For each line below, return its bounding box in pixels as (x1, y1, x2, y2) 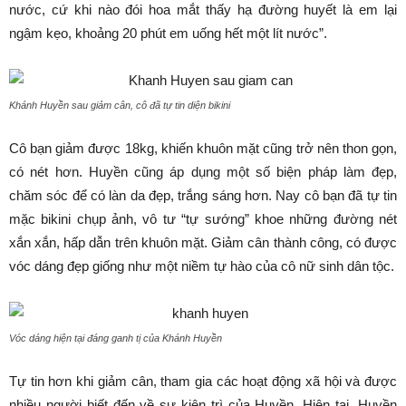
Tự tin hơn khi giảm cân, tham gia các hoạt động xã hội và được (9, 373, 397, 389)
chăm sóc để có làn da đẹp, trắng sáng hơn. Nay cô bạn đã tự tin (9, 188, 397, 203)
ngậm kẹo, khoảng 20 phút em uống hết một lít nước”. (9, 25, 327, 41)
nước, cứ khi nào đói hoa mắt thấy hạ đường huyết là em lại (9, 2, 397, 17)
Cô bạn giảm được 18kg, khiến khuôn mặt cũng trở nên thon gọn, (9, 140, 397, 156)
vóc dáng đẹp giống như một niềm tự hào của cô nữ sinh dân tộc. (9, 258, 394, 274)
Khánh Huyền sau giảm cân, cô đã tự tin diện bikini (9, 100, 230, 111)
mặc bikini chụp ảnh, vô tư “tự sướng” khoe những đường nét (9, 211, 397, 227)
